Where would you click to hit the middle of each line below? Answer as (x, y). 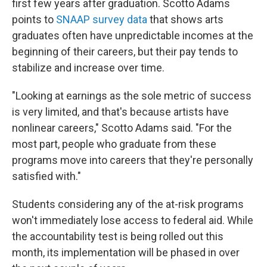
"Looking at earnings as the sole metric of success (132, 96)
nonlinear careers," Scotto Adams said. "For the (122, 128)
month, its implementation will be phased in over (126, 252)
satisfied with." (46, 176)
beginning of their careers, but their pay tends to (125, 52)
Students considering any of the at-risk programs (128, 204)
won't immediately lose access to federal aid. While (133, 220)
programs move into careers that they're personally (133, 160)
